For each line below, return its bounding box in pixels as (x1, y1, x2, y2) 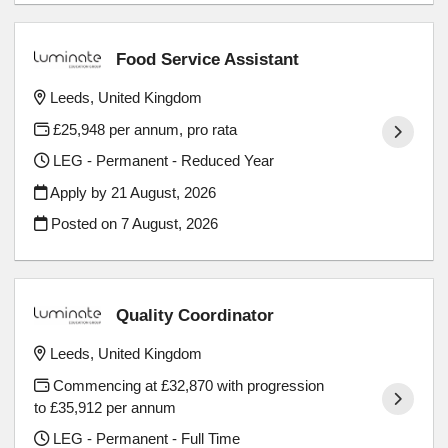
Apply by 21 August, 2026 (47, 183, 217, 201)
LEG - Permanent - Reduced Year (49, 152, 275, 170)
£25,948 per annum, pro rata (49, 120, 238, 138)
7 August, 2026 (121, 215, 219, 233)
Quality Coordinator (116, 305, 275, 326)
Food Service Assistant (116, 49, 300, 70)
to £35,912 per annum (34, 398, 177, 416)
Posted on (47, 215, 122, 233)
